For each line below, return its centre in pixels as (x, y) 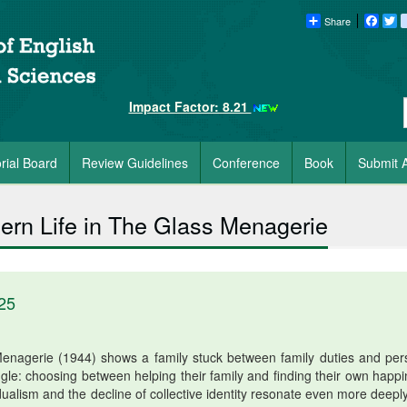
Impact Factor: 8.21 (190, 106)
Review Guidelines (135, 163)
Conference (246, 163)
